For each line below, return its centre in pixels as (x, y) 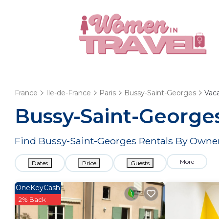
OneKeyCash (38, 188)
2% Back (32, 199)
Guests (140, 163)
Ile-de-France (68, 93)
